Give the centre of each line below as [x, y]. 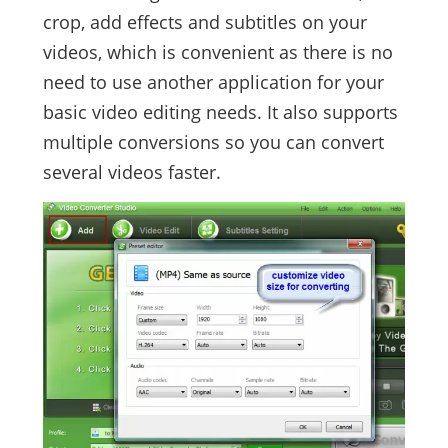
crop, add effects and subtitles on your [204, 22]
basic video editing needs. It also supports [220, 112]
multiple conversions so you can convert [213, 142]
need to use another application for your [213, 82]
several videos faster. [131, 172]
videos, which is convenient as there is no [217, 52]
